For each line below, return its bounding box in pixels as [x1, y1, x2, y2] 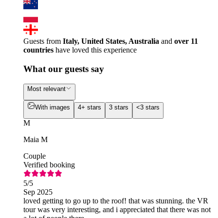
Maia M [23, 135, 48, 144]
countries [23, 46, 54, 54]
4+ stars [78, 103, 101, 111]
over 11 [174, 37, 198, 46]
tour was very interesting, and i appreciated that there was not [23, 205, 211, 214]
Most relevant [27, 85, 66, 92]
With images [35, 103, 70, 111]
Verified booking [23, 161, 75, 169]
